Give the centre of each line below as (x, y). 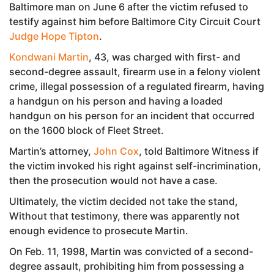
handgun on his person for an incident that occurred (132, 115)
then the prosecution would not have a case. (115, 180)
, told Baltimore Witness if (199, 151)
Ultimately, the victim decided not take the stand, (124, 201)
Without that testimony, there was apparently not (124, 216)
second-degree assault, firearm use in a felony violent (135, 71)
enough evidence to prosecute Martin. (99, 230)
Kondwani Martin (49, 57)
